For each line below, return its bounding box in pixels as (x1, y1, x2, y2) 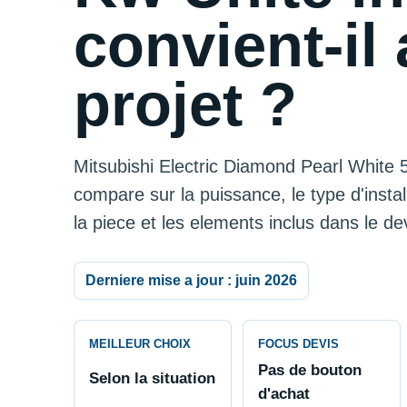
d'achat (257, 384, 310, 403)
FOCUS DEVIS (257, 337, 339, 352)
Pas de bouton (257, 361, 362, 380)
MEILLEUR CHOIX (88, 337, 191, 352)
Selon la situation (88, 369, 215, 388)
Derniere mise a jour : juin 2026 (84, 273, 297, 289)
